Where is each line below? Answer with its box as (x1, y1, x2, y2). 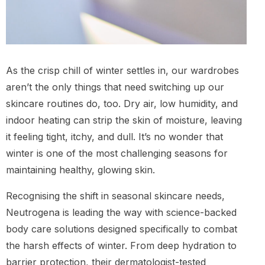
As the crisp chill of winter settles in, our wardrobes (6, 64, 239, 77)
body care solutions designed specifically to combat (6, 223, 237, 235)
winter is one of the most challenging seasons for (6, 147, 228, 160)
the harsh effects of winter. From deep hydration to (6, 240, 237, 252)
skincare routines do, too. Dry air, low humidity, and (6, 98, 238, 110)
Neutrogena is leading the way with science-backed (6, 206, 237, 219)
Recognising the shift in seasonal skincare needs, (6, 190, 225, 202)
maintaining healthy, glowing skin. (6, 164, 158, 176)
